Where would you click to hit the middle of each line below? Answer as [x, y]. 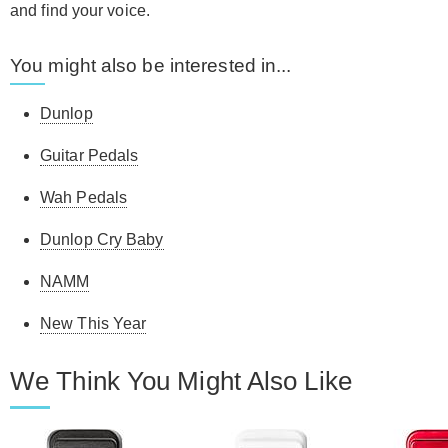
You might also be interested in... [151, 66]
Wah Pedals [83, 198]
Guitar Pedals [89, 156]
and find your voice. [80, 11]
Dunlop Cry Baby [102, 240]
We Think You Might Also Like [181, 381]
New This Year [93, 324]
